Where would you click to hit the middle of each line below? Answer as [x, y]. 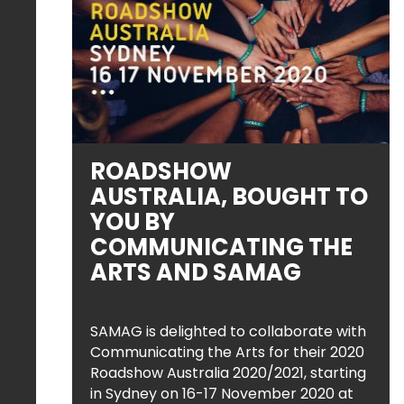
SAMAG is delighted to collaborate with [228, 331]
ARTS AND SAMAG [196, 272]
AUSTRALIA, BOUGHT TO [229, 197]
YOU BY [133, 222]
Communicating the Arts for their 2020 [227, 352]
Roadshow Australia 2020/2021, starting [228, 373]
